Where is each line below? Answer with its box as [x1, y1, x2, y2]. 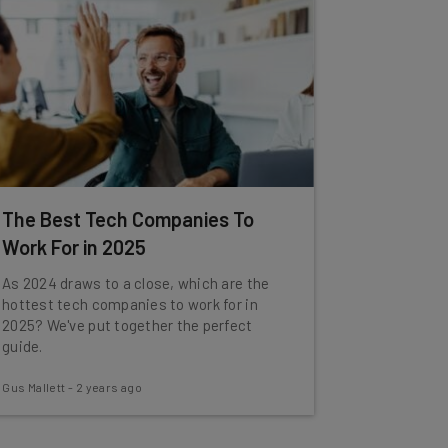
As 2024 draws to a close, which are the [2, 274, 270, 292]
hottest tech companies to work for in [2, 295, 258, 313]
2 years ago [75, 380, 143, 394]
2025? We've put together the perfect [2, 316, 253, 334]
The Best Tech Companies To [2, 207, 255, 231]
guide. [2, 337, 43, 355]
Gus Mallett [2, 380, 66, 394]
